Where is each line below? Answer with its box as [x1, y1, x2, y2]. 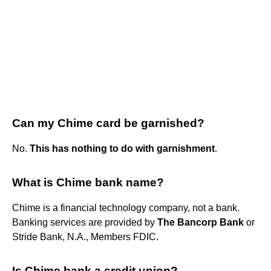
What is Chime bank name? [12, 175, 164, 189]
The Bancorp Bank [157, 217, 244, 227]
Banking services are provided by [12, 217, 157, 227]
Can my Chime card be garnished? [12, 116, 204, 129]
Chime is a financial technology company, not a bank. [12, 202, 240, 213]
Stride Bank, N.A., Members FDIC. [12, 231, 158, 242]
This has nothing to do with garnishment [30, 143, 215, 154]
